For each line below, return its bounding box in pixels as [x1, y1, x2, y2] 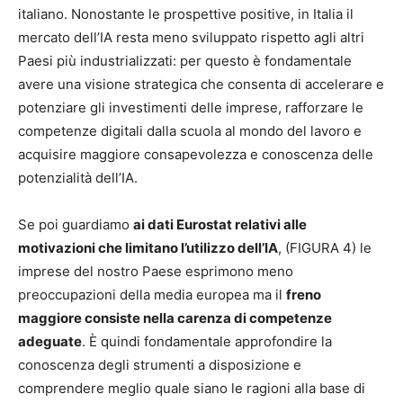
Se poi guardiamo [18, 216, 133, 234]
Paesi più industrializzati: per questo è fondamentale [18, 52, 352, 70]
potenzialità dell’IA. [18, 169, 138, 187]
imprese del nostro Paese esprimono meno [18, 263, 293, 281]
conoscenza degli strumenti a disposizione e [18, 356, 301, 374]
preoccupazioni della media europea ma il [18, 286, 286, 304]
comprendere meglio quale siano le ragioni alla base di [18, 380, 365, 398]
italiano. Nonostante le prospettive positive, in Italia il [18, 5, 354, 23]
